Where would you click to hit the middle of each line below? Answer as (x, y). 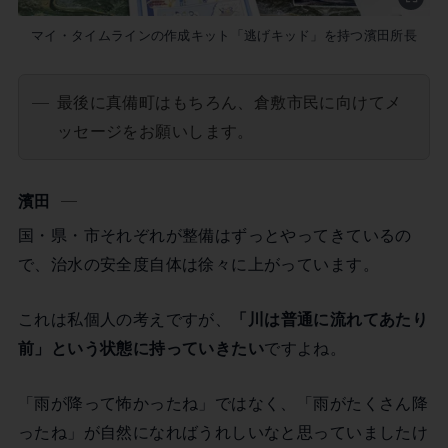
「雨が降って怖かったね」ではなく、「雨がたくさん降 (223, 403)
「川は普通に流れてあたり (330, 318)
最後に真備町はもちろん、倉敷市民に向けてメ (229, 102)
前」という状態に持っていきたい (141, 347)
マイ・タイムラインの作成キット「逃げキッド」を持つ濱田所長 (224, 35)
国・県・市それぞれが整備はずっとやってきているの (214, 234)
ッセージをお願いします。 (155, 131)
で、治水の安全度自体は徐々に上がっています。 (198, 263)
